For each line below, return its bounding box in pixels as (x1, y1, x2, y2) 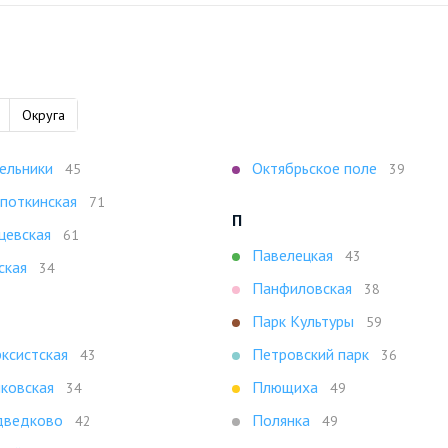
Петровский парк (252, 344, 369, 364)
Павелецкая (252, 245, 333, 265)
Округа (22, 106, 65, 124)
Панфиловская (252, 278, 352, 298)
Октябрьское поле (252, 158, 377, 178)
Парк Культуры (252, 311, 354, 331)
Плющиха (252, 377, 318, 397)
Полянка (252, 410, 310, 430)
